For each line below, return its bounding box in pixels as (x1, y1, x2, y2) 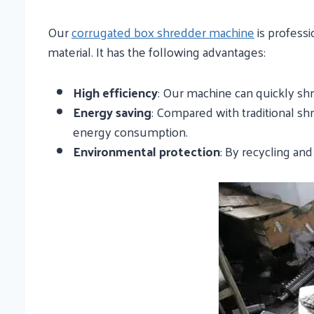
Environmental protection (73, 139, 220, 163)
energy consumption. (73, 120, 188, 144)
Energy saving (73, 100, 151, 124)
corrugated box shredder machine (71, 20, 254, 44)
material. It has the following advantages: (48, 40, 266, 64)
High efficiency (73, 81, 158, 104)
